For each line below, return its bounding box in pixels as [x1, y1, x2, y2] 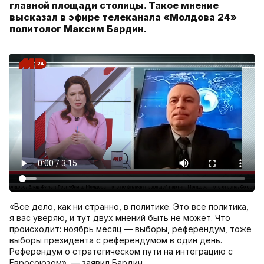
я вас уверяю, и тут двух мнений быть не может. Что [9, 213, 230, 223]
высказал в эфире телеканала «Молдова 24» [9, 11, 237, 24]
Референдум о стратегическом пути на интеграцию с [9, 246, 233, 257]
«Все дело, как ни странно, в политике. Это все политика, [9, 202, 249, 212]
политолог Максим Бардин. [9, 23, 147, 35]
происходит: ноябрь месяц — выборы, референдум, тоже [9, 224, 252, 235]
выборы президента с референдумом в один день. [9, 235, 222, 246]
